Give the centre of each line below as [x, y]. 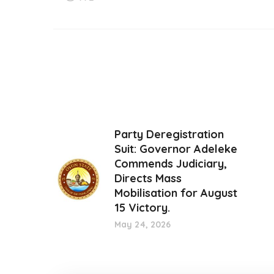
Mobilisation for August [176, 193]
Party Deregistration [169, 134]
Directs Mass [148, 178]
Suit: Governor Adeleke [176, 149]
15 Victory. [142, 208]
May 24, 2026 [143, 224]
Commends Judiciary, [171, 164]
